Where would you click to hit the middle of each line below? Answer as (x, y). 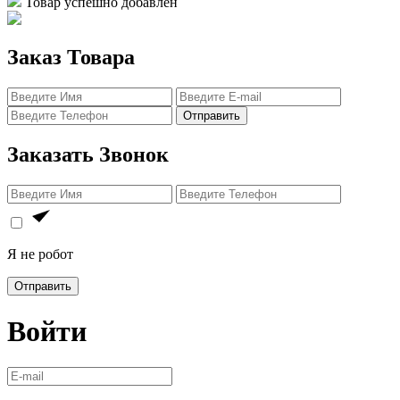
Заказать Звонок (88, 155)
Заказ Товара (71, 58)
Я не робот (40, 254)
